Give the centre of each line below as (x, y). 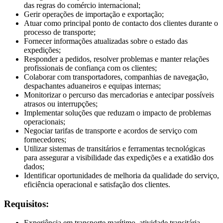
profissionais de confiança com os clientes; (90, 68)
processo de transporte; (60, 32)
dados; (34, 166)
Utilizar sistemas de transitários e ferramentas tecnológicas (114, 148)
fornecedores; (45, 139)
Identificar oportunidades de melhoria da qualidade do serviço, (121, 175)
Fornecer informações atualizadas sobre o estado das (106, 41)
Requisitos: (26, 204)
